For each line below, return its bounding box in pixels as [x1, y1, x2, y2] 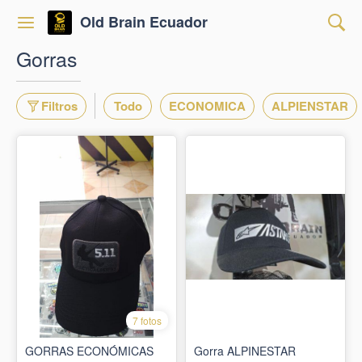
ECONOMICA [169, 97, 246, 115]
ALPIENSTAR [271, 97, 348, 115]
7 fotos [133, 314, 162, 327]
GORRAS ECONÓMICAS [25, 343, 154, 359]
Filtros [41, 97, 78, 115]
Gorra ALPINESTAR [194, 343, 296, 359]
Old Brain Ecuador [80, 11, 208, 32]
